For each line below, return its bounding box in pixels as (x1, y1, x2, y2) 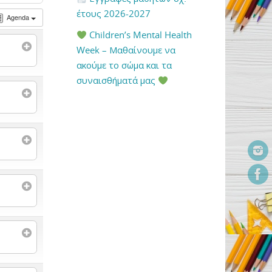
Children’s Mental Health (87, 29, 192, 41)
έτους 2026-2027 (76, 7, 151, 20)
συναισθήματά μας (76, 74, 158, 87)
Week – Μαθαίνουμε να (76, 44, 175, 56)
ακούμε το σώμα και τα (76, 59, 172, 72)
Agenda (6, 12, 31, 22)
